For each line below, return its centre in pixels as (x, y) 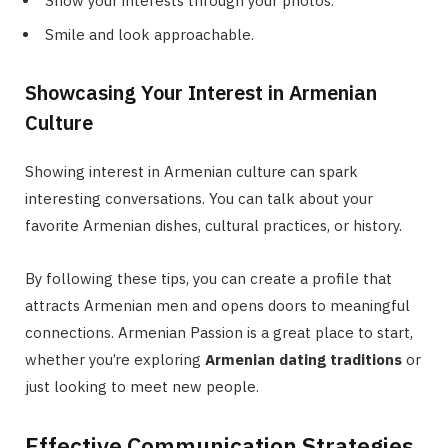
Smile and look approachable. (149, 35)
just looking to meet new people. (142, 387)
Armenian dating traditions (303, 360)
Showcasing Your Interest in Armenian (201, 93)
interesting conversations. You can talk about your (199, 199)
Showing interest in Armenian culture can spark (191, 172)
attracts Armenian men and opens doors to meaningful (217, 306)
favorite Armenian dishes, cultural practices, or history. (213, 226)
